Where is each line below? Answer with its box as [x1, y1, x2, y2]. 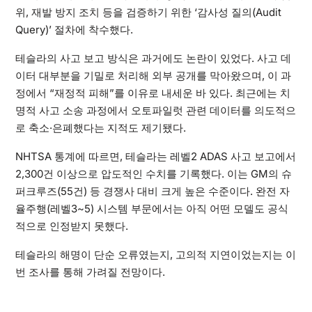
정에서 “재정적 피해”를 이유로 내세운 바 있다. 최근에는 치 [15, 86, 290, 100]
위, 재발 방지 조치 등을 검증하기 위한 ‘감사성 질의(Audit [15, 6, 281, 19]
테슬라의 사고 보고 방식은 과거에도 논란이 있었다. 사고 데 [15, 52, 291, 65]
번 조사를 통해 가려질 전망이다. [15, 265, 165, 279]
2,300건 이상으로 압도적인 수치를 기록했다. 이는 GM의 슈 [15, 167, 292, 181]
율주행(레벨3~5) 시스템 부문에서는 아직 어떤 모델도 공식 [15, 202, 288, 216]
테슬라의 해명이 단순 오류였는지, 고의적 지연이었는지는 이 [15, 248, 296, 262]
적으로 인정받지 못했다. [15, 219, 128, 233]
